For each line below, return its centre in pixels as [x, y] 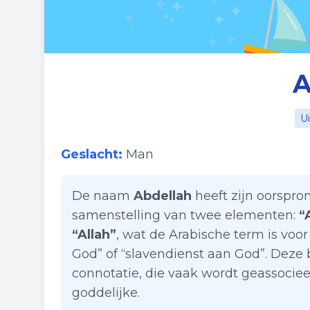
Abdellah [163, 196]
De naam [103, 196]
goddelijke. [106, 293]
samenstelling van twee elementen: [185, 215]
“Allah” [94, 235]
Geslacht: [92, 154]
